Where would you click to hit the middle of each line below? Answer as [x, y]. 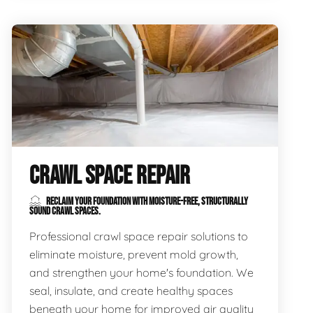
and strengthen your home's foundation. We [141, 272]
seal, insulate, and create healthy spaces [131, 291]
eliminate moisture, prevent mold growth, [133, 254]
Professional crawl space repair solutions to [138, 236]
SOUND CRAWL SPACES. [65, 211]
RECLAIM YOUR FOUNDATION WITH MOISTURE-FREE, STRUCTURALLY [146, 202]
